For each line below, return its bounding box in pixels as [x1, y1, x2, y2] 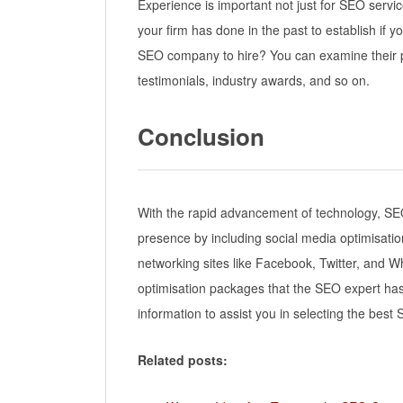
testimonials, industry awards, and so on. [138, 70, 370, 89]
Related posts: [138, 351, 228, 370]
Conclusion [138, 120, 264, 154]
